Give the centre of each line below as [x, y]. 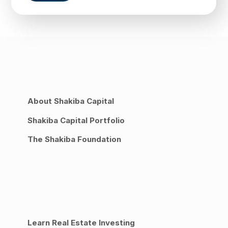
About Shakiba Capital [71, 101]
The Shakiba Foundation [75, 139]
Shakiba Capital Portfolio [76, 120]
